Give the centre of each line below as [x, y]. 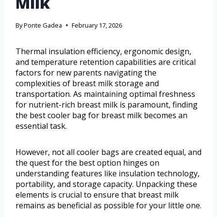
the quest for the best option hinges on [87, 163]
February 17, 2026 [97, 25]
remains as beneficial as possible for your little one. [108, 205]
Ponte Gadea [43, 25]
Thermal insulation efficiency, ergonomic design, [103, 51]
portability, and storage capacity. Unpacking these [106, 184]
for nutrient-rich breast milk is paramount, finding [107, 104]
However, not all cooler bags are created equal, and [108, 152]
